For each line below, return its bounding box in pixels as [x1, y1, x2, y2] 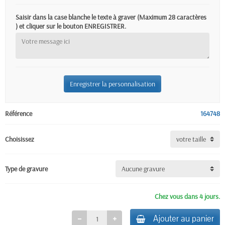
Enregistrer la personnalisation [70, 79, 155, 88]
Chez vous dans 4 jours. [155, 192, 220, 201]
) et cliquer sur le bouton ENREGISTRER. [16, 22, 126, 31]
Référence [5, 109, 32, 118]
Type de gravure [5, 164, 48, 174]
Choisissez [5, 135, 34, 144]
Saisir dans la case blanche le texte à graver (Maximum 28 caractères [16, 13, 206, 22]
